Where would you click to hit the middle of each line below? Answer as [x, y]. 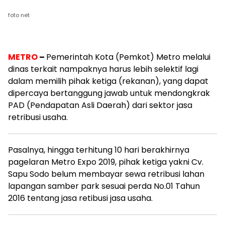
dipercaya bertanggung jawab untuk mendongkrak [109, 93]
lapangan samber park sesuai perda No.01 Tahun [104, 186]
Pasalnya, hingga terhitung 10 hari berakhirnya [99, 150]
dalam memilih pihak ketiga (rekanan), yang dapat [108, 81]
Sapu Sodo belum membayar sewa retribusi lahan [106, 174]
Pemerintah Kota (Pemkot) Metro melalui [128, 57]
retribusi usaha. [38, 117]
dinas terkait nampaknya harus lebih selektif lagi [103, 69]
